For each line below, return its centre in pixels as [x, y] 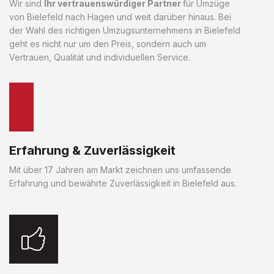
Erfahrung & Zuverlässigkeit [92, 150]
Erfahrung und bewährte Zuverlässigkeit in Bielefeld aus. [123, 183]
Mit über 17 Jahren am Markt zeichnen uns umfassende [120, 169]
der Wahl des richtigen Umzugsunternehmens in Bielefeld [125, 30]
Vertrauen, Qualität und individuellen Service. [100, 57]
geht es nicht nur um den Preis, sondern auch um [108, 43]
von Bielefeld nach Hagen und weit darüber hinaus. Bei [120, 17]
